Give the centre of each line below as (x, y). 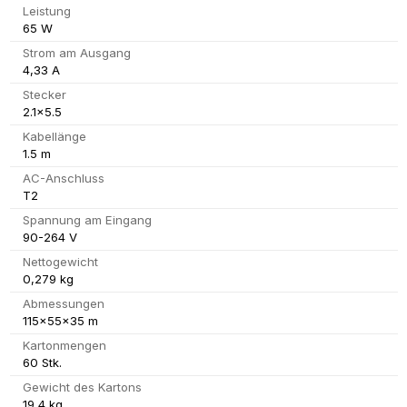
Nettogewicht (60, 262)
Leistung (46, 11)
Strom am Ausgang (76, 53)
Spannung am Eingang (87, 220)
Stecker (44, 95)
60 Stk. (42, 363)
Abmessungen (63, 304)
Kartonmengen (64, 346)
